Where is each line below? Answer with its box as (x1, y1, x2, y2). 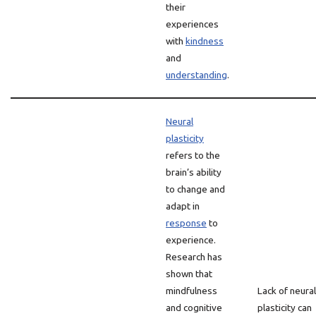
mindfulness (166, 285, 217, 296)
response (166, 217, 207, 229)
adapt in (166, 200, 200, 212)
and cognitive (166, 302, 222, 313)
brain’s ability (166, 166, 221, 178)
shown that (166, 268, 212, 279)
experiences (166, 18, 219, 30)
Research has (166, 251, 222, 262)
